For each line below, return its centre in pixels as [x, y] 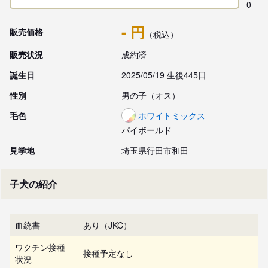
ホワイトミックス [172, 115]
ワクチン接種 [40, 247]
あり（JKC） [107, 225]
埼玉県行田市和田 [155, 150]
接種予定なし [108, 253]
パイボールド [147, 130]
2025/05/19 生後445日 [164, 75]
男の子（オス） [151, 95]
